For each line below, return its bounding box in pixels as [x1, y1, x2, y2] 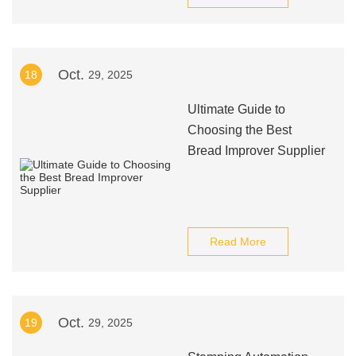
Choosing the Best [187, 123, 292, 137]
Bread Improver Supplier [187, 144, 325, 157]
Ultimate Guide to [187, 103, 285, 116]
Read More [209, 235, 266, 248]
